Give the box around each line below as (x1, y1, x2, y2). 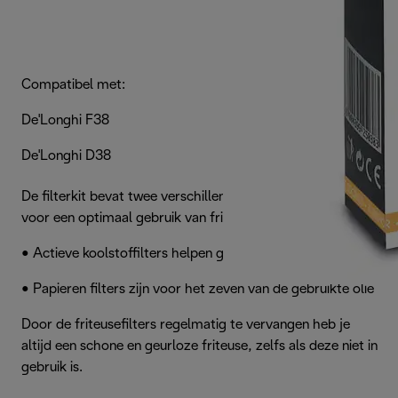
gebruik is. (21, 361, 83, 374)
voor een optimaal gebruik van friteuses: (21, 211, 266, 225)
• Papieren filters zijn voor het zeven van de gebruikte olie (21, 283, 378, 296)
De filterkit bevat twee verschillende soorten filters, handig (21, 190, 379, 203)
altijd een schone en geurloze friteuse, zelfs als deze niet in (21, 339, 378, 353)
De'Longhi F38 (21, 114, 109, 127)
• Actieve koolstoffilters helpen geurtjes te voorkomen (21, 247, 358, 260)
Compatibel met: (21, 78, 125, 92)
